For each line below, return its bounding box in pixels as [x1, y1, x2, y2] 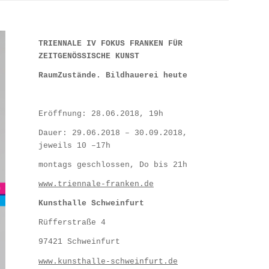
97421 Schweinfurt [38, 237, 120, 247]
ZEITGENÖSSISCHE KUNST [38, 52, 139, 61]
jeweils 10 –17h [38, 141, 110, 151]
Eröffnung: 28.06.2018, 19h [38, 109, 163, 119]
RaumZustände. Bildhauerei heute [38, 71, 187, 80]
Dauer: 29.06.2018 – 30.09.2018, [38, 128, 187, 138]
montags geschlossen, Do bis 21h [38, 160, 187, 170]
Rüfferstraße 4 [38, 218, 106, 228]
